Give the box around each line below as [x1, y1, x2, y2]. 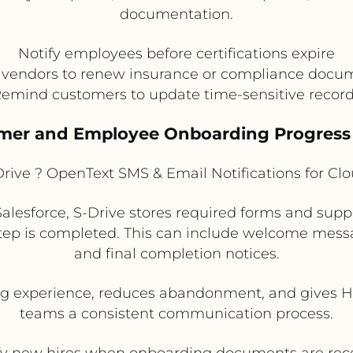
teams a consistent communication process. [20, 304, 333, 322]
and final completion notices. [73, 244, 280, 262]
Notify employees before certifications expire [18, 44, 335, 62]
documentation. [120, 5, 233, 23]
